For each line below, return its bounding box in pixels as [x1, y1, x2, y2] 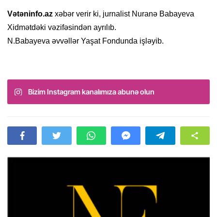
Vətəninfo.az [7, 10, 53, 18]
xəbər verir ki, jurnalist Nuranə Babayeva [53, 10, 194, 18]
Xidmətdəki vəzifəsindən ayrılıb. [7, 23, 116, 32]
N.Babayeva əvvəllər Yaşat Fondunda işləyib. [7, 37, 164, 46]
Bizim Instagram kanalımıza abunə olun [28, 87, 155, 97]
